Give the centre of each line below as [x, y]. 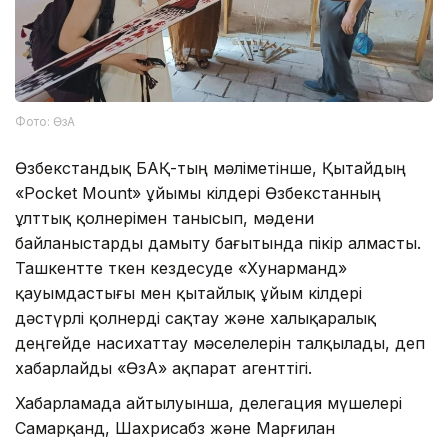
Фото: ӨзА [45, 122]
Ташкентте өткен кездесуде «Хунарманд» [181, 268]
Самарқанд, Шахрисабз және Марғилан [175, 428]
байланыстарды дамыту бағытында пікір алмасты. [218, 243]
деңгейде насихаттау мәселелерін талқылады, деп [220, 343]
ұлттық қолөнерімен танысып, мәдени [164, 218]
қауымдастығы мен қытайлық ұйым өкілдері [188, 293]
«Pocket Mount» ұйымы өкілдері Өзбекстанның [198, 193]
